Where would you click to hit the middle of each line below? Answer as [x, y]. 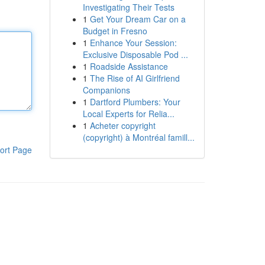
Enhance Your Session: [133, 43]
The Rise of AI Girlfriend [135, 78]
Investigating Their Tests [128, 7]
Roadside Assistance [129, 66]
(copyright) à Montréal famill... [138, 137]
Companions [106, 90]
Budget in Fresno [115, 31]
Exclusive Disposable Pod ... [135, 54]
